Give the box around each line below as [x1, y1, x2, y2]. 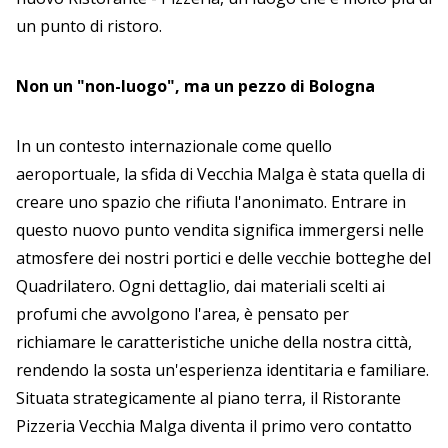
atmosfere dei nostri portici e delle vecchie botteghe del [16, 246, 431, 269]
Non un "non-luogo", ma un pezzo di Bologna [16, 74, 375, 97]
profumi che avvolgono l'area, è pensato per [16, 302, 349, 325]
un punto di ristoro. [16, 14, 162, 37]
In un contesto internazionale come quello [16, 134, 332, 157]
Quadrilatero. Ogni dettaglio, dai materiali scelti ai [16, 274, 385, 297]
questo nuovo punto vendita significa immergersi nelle [16, 218, 424, 241]
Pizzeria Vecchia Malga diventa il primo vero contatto [16, 414, 412, 437]
